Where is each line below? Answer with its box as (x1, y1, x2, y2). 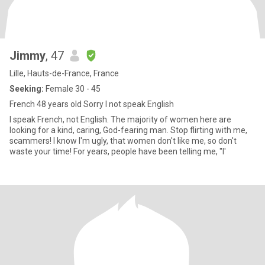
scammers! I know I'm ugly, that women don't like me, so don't (9, 136, 237, 146)
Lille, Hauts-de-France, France (9, 69, 119, 78)
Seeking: (9, 84, 44, 93)
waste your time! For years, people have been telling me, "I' (9, 147, 226, 156)
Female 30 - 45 (44, 84, 101, 93)
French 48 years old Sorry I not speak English (9, 99, 174, 109)
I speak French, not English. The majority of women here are (9, 115, 231, 124)
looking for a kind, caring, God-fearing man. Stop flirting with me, (9, 125, 247, 135)
